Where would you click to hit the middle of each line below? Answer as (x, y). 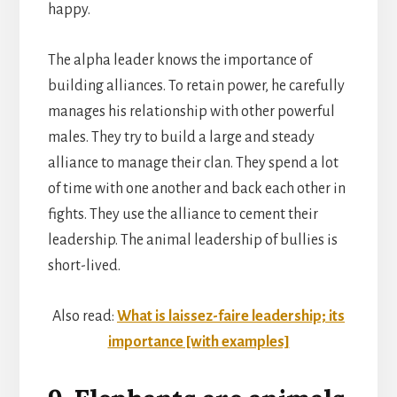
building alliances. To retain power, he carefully (196, 86)
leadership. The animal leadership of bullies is (192, 240)
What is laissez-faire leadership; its (231, 316)
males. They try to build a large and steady (181, 137)
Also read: (85, 316)
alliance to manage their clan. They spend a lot (193, 163)
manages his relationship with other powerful (191, 111)
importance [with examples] (198, 342)
